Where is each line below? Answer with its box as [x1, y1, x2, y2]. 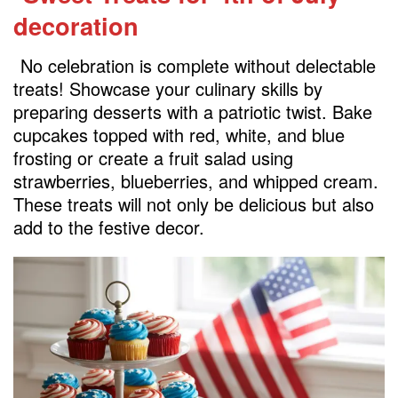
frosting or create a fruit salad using [13, 144, 293, 171]
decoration [13, 8, 139, 44]
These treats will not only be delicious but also [13, 190, 374, 217]
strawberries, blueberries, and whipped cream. [13, 167, 378, 194]
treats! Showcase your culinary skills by [13, 75, 322, 101]
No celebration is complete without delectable [20, 52, 376, 78]
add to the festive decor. [13, 213, 204, 240]
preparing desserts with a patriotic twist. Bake [13, 98, 372, 124]
